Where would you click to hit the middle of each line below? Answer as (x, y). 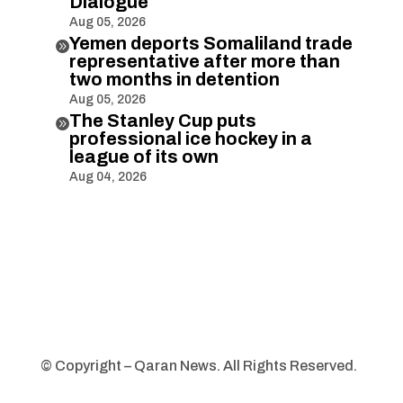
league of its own (143, 156)
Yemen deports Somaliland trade (210, 43)
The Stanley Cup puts (162, 120)
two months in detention (174, 79)
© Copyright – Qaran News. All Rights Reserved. (198, 365)
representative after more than (204, 61)
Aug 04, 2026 (107, 176)
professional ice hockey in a (190, 138)
